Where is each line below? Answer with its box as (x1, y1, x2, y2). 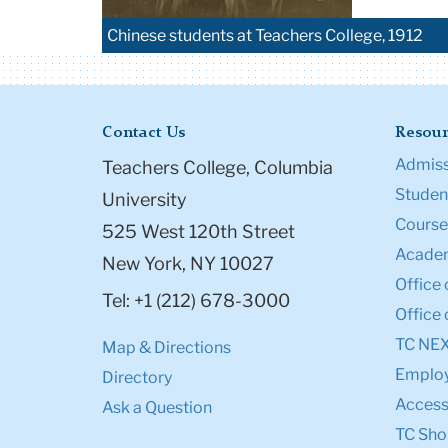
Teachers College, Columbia (102, 157, 333, 179)
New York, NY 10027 (102, 253, 274, 275)
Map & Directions (102, 338, 231, 358)
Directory (102, 368, 172, 388)
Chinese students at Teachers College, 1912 (107, 26, 423, 46)
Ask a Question (102, 398, 212, 418)
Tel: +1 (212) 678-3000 (102, 290, 290, 312)
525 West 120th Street (102, 221, 295, 243)
